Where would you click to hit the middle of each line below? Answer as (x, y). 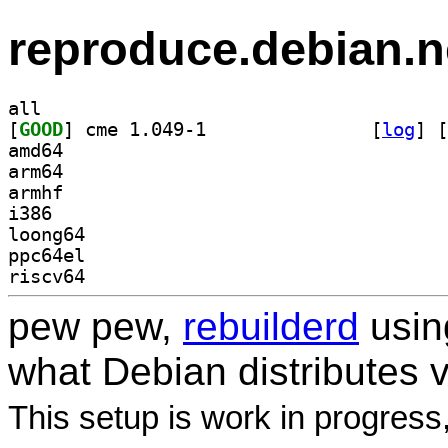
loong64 (46, 234)
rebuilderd (271, 326)
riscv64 (46, 276)
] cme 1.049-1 (283, 129)
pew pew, (95, 326)
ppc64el (46, 255)
